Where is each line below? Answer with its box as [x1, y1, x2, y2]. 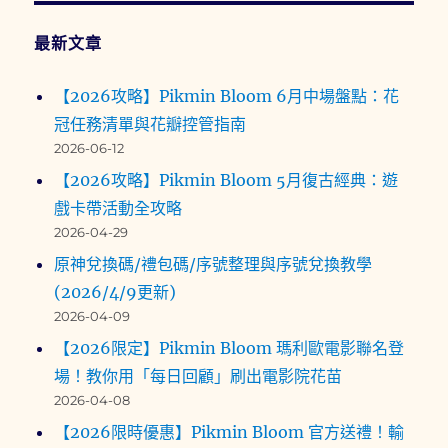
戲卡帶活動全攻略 [54, 198, 183, 219]
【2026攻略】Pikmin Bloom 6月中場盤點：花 [54, 86, 400, 107]
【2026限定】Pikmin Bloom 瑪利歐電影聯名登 [54, 338, 405, 359]
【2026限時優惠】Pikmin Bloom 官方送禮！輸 [54, 422, 405, 443]
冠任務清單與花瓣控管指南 [54, 114, 247, 135]
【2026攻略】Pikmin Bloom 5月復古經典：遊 [54, 170, 399, 191]
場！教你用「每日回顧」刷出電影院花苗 [54, 366, 343, 387]
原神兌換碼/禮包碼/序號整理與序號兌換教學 [54, 254, 373, 275]
